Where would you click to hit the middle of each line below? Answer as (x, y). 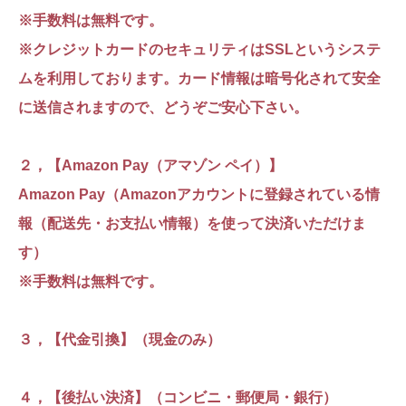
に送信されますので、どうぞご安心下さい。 (163, 108)
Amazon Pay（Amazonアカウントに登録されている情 (199, 195)
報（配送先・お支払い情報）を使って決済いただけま (192, 224)
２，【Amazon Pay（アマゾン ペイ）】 (150, 166)
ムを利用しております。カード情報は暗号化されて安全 (199, 79)
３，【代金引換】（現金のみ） (120, 340)
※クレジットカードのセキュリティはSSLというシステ (199, 50)
